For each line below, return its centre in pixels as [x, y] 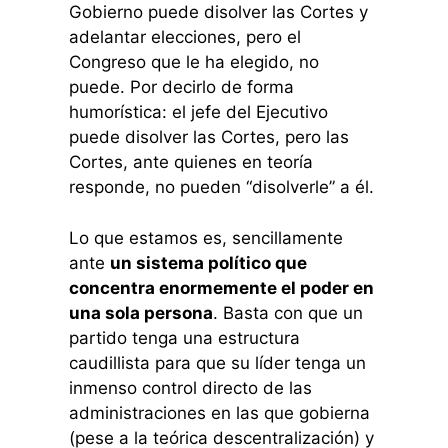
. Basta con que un [287, 312]
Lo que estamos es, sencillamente [205, 237]
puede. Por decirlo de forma [181, 87]
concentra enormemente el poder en [221, 287]
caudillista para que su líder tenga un [217, 362]
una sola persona [140, 312]
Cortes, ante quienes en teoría [190, 162]
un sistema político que [208, 262]
